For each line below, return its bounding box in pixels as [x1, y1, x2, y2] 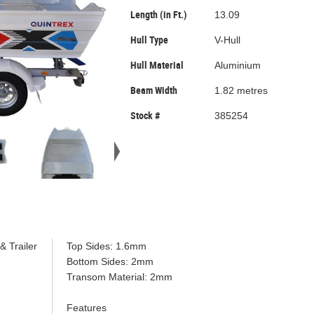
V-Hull [214, 34, 241, 46]
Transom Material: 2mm [66, 271, 172, 282]
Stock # [130, 110, 160, 121]
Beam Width [130, 85, 177, 96]
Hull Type [130, 34, 168, 46]
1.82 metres [214, 85, 268, 96]
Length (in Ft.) [130, 9, 187, 20]
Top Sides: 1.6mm [66, 240, 146, 252]
